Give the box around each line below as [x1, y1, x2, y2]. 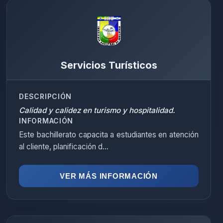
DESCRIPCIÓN [19, 92, 72, 101]
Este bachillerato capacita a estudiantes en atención [19, 130, 199, 139]
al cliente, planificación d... [19, 142, 109, 151]
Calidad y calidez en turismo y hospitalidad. [19, 106, 176, 115]
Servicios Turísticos [60, 59, 157, 71]
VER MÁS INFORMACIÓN [60, 172, 158, 180]
